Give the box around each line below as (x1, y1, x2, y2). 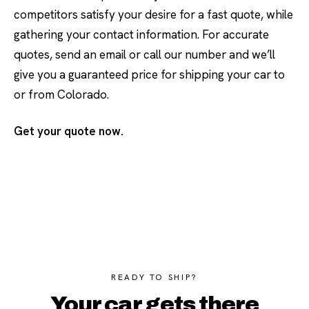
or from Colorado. (14, 87, 109, 102)
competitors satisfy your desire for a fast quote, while (14, 7, 293, 22)
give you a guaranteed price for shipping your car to (14, 67, 285, 82)
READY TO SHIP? (111, 272, 198, 283)
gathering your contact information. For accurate (14, 27, 269, 42)
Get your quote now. (14, 123, 123, 139)
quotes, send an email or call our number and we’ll (14, 47, 275, 62)
